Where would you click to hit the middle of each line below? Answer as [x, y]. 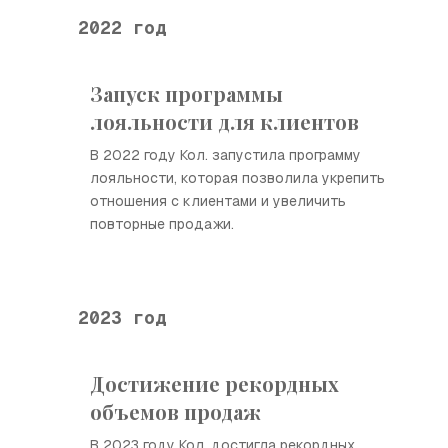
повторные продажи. [162, 224]
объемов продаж [175, 411]
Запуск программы [186, 93]
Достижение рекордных [214, 383]
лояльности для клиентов [224, 121]
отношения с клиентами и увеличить [218, 201]
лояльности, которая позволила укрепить [237, 178]
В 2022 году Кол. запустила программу [225, 155]
